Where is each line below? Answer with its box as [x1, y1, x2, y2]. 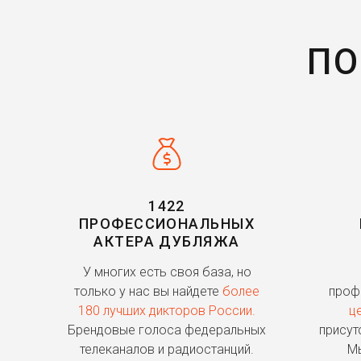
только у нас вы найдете [74, 284, 222, 300]
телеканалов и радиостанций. [80, 342, 254, 358]
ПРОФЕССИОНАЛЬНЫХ [78, 215, 255, 233]
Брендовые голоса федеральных [68, 322, 266, 338]
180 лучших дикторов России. [78, 303, 255, 319]
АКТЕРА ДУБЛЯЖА [93, 233, 240, 251]
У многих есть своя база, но [82, 264, 251, 280]
